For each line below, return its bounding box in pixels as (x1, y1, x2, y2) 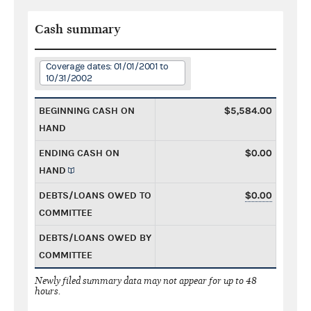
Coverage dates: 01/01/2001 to (45, 60, 169, 72)
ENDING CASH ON (39, 146, 119, 159)
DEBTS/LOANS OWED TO (39, 189, 151, 201)
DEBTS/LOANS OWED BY (39, 231, 151, 244)
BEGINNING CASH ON (39, 104, 135, 117)
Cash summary (35, 22, 121, 37)
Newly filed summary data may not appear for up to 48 (35, 274, 257, 287)
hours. (35, 285, 61, 297)
